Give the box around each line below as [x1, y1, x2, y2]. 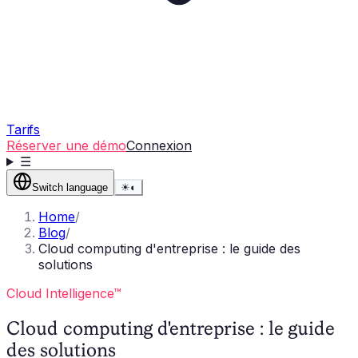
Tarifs [6, 121, 41, 137]
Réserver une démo [6, 137, 126, 153]
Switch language [32, 181, 108, 193]
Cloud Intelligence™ [6, 285, 121, 301]
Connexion [126, 137, 192, 153]
